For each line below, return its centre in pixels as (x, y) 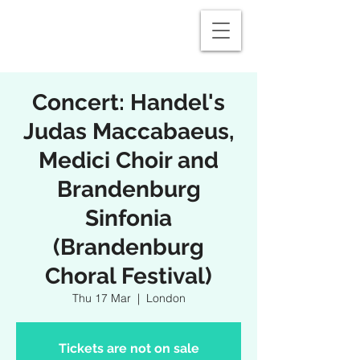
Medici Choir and (129, 160)
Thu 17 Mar (101, 298)
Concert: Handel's (129, 102)
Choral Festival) (129, 276)
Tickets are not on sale (129, 348)
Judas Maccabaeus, (129, 131)
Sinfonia (129, 218)
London (166, 298)
